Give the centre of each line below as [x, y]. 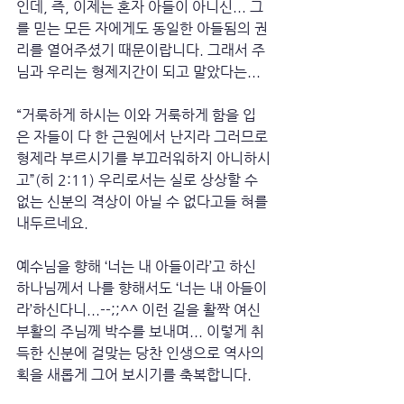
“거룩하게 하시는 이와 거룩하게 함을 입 [136, 115]
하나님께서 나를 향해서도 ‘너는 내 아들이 [142, 288]
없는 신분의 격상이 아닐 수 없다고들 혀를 [144, 202]
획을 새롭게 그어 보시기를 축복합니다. [134, 375]
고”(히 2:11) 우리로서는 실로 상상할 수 [139, 180]
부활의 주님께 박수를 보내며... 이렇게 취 [140, 331]
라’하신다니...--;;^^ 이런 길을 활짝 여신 [140, 310]
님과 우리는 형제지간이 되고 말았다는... [140, 72]
